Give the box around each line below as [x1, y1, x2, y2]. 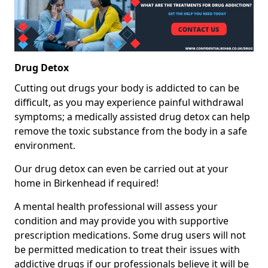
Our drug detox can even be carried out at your [14, 162, 229, 176]
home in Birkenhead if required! [14, 176, 159, 190]
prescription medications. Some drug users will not [14, 229, 246, 242]
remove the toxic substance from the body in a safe [14, 124, 247, 138]
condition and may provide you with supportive [14, 214, 229, 228]
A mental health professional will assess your [14, 200, 218, 214]
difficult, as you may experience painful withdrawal [14, 96, 243, 109]
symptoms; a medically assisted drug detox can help [14, 110, 250, 124]
